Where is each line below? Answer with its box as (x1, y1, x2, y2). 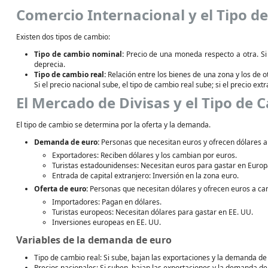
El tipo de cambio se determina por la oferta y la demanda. (16, 120, 211, 130)
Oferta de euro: (34, 184, 88, 194)
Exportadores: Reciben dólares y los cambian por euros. (52, 150, 237, 160)
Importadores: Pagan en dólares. (52, 197, 162, 207)
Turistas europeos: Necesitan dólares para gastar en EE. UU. (52, 207, 253, 217)
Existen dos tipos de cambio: (16, 32, 110, 42)
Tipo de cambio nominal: (34, 49, 124, 59)
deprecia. (34, 59, 65, 69)
